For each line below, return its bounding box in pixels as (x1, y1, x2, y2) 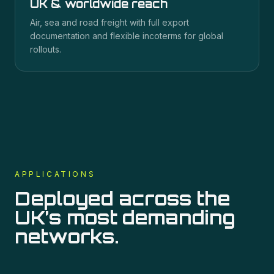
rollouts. (30, 44, 61, 54)
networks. (15, 225, 119, 248)
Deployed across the (15, 187, 231, 210)
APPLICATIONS (15, 169, 96, 179)
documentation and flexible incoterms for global (30, 31, 223, 41)
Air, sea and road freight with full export (30, 17, 189, 28)
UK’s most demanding (15, 206, 235, 229)
